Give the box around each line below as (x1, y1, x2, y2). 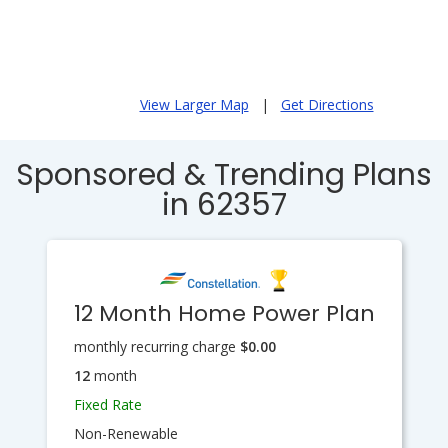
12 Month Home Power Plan (73, 298, 375, 329)
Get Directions (280, 95, 374, 114)
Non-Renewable (73, 424, 178, 443)
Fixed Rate (73, 395, 142, 414)
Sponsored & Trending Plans (16, 154, 432, 196)
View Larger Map (139, 95, 249, 114)
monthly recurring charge (73, 337, 240, 356)
